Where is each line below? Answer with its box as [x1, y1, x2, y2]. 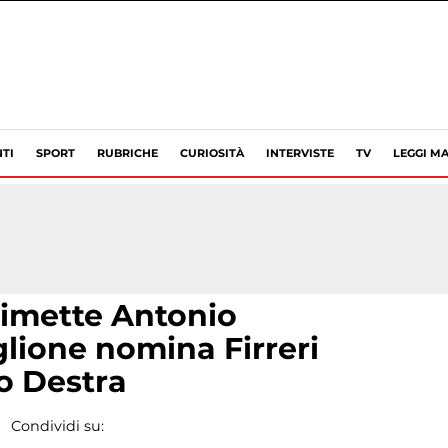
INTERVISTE [266, 146, 334, 160]
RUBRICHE [97, 146, 158, 160]
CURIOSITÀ [180, 146, 244, 160]
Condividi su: [10, 417, 104, 435]
